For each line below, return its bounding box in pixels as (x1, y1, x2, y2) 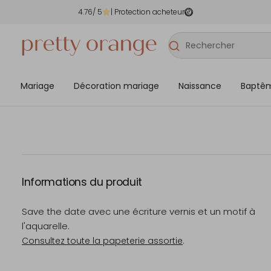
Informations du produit (22, 175, 142, 189)
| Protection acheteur (111, 7, 184, 17)
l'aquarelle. (22, 220, 70, 232)
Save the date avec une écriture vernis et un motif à (22, 205, 255, 218)
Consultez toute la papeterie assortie (22, 235, 183, 247)
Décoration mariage (74, 79, 159, 92)
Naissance (178, 79, 221, 92)
